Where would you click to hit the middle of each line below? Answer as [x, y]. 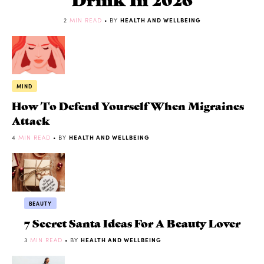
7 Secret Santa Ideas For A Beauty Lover [132, 222]
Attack [31, 120]
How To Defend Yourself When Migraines [128, 105]
